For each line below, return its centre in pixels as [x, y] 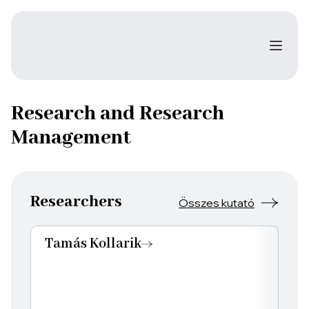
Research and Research [118, 114]
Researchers [76, 202]
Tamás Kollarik [93, 244]
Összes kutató [217, 202]
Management [71, 138]
